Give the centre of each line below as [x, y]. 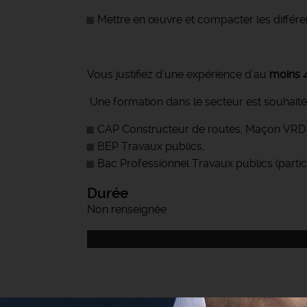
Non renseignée [127, 209]
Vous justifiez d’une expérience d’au [178, 74]
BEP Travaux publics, [151, 146]
